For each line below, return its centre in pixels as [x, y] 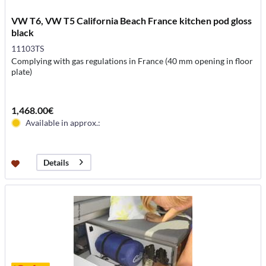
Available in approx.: [63, 122]
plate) [22, 71]
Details [56, 163]
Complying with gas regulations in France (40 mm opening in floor [132, 61]
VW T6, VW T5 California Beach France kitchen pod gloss [132, 20]
